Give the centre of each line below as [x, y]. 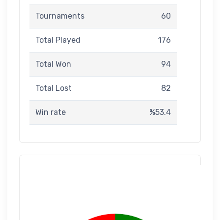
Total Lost [54, 88]
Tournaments [60, 16]
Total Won [53, 64]
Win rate [51, 112]
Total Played [58, 40]
